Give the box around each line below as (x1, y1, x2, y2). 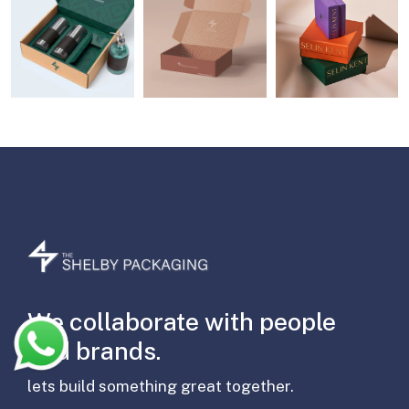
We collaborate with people (27, 306, 336, 336)
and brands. (27, 335, 161, 365)
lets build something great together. (27, 376, 294, 395)
